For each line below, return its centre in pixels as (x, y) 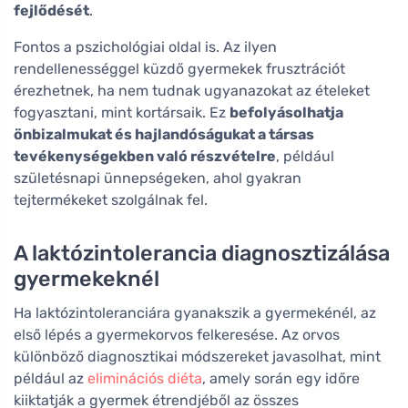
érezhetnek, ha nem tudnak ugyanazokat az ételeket (192, 90)
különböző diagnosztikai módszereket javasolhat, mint (197, 356)
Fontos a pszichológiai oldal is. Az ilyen (145, 46)
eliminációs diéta (145, 378)
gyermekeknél (87, 278)
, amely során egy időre (281, 378)
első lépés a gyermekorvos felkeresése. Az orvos (177, 334)
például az (51, 378)
